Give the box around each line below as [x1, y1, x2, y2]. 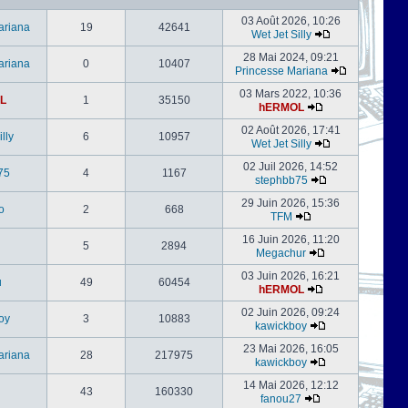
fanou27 [260, 393, 301, 405]
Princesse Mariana [234, 65, 328, 77]
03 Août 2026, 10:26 [240, 15, 341, 27]
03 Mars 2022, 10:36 [240, 87, 342, 100]
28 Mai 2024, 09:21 [242, 51, 339, 64]
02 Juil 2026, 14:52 [243, 160, 338, 173]
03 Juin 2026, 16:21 [241, 270, 340, 282]
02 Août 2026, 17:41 [240, 124, 341, 137]
